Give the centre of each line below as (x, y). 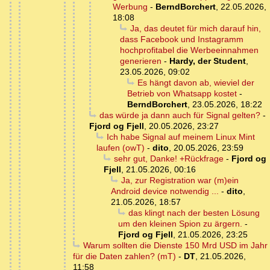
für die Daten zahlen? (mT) (124, 256)
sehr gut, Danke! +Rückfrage (168, 159)
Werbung (130, 7)
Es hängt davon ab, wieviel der (196, 83)
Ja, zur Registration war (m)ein (180, 181)
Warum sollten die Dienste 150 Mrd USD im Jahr (175, 246)
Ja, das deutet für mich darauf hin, (195, 29)
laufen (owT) (121, 148)
